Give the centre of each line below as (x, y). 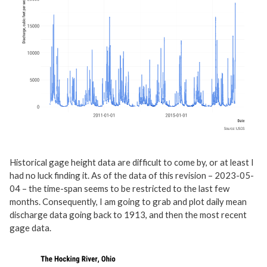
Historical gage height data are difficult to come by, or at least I (132, 162)
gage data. (30, 227)
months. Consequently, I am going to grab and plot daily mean (128, 201)
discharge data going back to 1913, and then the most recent (128, 214)
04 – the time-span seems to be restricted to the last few (119, 188)
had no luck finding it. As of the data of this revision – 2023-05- (132, 175)
